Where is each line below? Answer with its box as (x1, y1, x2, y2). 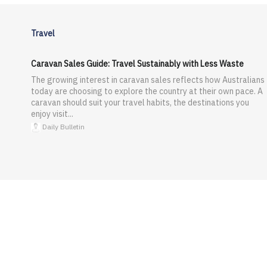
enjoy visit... (31, 108, 73, 119)
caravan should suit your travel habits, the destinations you (31, 97, 249, 108)
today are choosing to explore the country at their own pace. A (31, 85, 263, 97)
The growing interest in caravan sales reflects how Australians (31, 74, 265, 85)
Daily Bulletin (41, 122, 85, 131)
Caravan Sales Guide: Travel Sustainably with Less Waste (31, 58, 244, 69)
